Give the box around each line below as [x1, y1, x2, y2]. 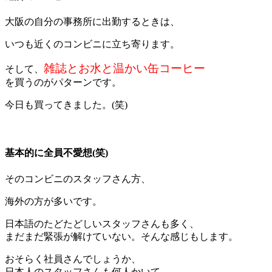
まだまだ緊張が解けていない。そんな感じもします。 [5, 231, 238, 242]
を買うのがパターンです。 [5, 76, 121, 87]
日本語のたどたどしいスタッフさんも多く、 [5, 218, 199, 229]
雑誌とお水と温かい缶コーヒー [44, 61, 205, 75]
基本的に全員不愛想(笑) [5, 148, 108, 158]
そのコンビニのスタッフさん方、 [5, 173, 151, 184]
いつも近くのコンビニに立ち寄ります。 [5, 38, 180, 49]
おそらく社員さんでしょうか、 [5, 253, 141, 264]
